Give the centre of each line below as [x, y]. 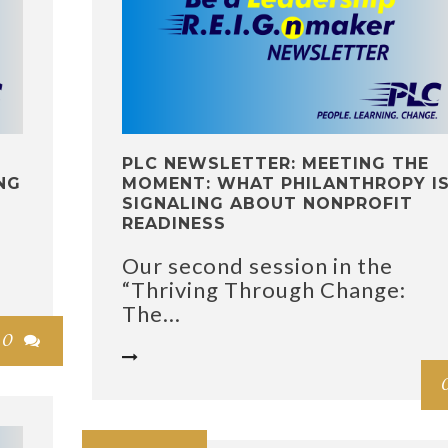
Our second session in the [257, 266]
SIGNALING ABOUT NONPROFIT [267, 204]
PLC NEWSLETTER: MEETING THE [275, 164]
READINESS [174, 224]
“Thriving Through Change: [264, 290]
